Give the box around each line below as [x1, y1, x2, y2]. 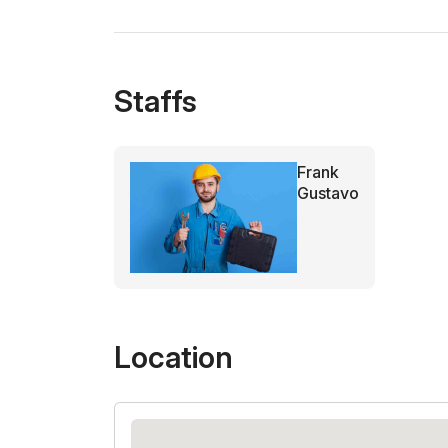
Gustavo [297, 182, 359, 203]
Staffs [114, 82, 197, 119]
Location [114, 339, 233, 376]
